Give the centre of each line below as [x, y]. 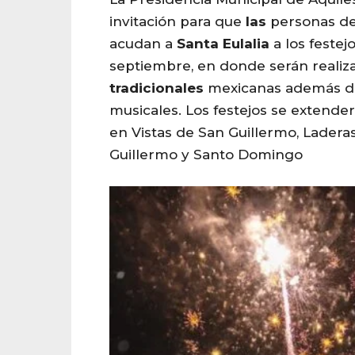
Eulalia [246, 44]
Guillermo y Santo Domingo [206, 155]
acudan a [143, 44]
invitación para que [177, 22]
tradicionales [157, 88]
